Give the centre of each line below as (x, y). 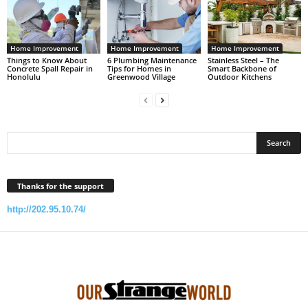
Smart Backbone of (242, 68)
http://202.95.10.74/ (46, 209)
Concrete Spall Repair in (50, 68)
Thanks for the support (60, 186)
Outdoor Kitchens (239, 77)
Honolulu (24, 77)
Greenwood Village (141, 77)
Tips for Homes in (139, 68)
